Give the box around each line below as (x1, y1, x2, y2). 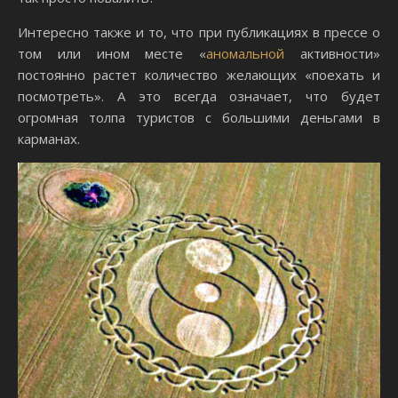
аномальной (206, 44, 285, 62)
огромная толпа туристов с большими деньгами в (18, 107, 380, 126)
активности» (284, 44, 381, 62)
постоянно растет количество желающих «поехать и (18, 65, 380, 84)
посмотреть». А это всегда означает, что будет (18, 86, 380, 105)
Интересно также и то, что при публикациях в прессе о (18, 22, 380, 41)
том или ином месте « (18, 44, 207, 62)
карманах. (18, 129, 80, 147)
